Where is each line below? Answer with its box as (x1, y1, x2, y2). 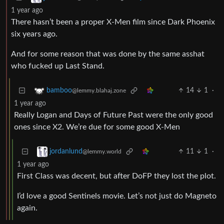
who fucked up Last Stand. (11, 62, 104, 70)
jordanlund (49, 148, 82, 155)
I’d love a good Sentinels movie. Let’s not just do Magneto (17, 192, 216, 200)
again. (17, 204, 37, 212)
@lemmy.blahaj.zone (72, 87, 126, 94)
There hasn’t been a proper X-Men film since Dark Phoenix (11, 18, 215, 26)
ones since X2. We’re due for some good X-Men (14, 123, 180, 131)
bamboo (46, 87, 72, 94)
